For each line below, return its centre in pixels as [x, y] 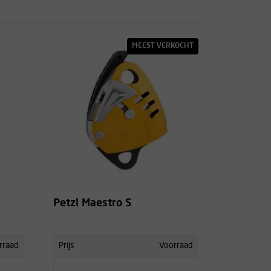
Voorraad [176, 245]
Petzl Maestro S [92, 203]
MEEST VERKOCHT [163, 46]
